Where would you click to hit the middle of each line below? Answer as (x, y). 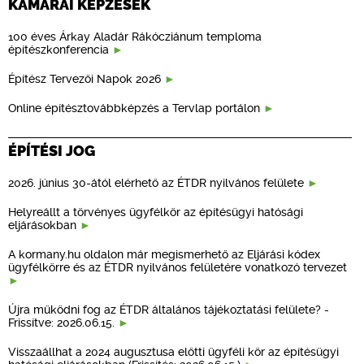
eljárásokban (44, 225)
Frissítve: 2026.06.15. (63, 322)
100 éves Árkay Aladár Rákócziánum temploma (135, 36)
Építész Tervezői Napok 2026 (84, 78)
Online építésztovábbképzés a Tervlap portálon (134, 108)
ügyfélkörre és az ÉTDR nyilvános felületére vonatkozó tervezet (178, 267)
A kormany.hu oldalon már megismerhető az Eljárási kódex (164, 254)
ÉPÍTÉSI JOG (52, 151)
